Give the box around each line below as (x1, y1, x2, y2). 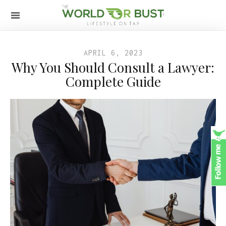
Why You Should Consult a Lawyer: (12, 59, 214, 76)
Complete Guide (65, 73, 161, 90)
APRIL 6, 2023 (83, 48, 143, 57)
